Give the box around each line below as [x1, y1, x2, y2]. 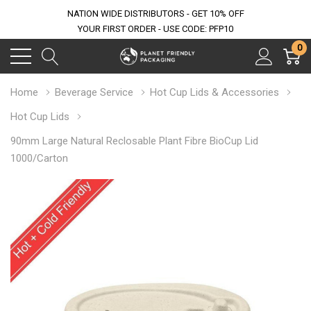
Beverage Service [55, 86, 133, 99]
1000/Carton [10, 152, 68, 165]
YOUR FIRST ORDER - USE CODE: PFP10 [78, 24, 233, 34]
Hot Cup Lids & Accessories [150, 86, 279, 99]
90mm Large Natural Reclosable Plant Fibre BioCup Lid [10, 135, 258, 147]
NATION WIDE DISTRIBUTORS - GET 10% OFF [67, 8, 244, 19]
